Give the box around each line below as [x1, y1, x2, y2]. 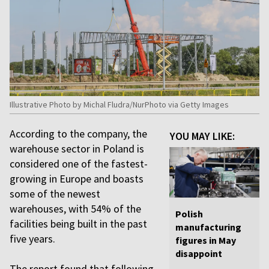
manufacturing [175, 221, 241, 234]
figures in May [175, 234, 236, 247]
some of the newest [10, 187, 100, 201]
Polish [175, 208, 203, 220]
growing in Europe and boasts [10, 172, 144, 186]
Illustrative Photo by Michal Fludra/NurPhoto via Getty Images [10, 99, 229, 110]
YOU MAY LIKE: [170, 129, 235, 143]
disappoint [175, 247, 222, 260]
